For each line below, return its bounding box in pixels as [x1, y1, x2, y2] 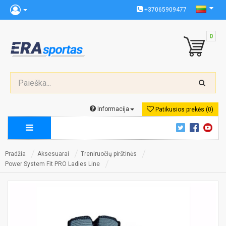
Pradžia [5, 150, 26, 157]
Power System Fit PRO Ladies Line [5, 160, 100, 167]
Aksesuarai [37, 150, 69, 157]
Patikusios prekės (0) [154, 106, 213, 113]
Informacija [96, 105, 129, 112]
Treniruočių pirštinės [81, 150, 137, 157]
